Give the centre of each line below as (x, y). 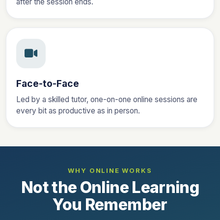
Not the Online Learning (110, 187)
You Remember (110, 204)
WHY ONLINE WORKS (110, 170)
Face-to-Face (48, 83)
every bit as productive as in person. (78, 110)
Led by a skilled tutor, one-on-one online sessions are (107, 99)
